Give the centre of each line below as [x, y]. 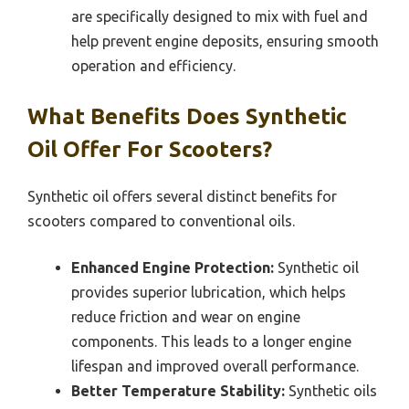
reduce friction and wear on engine [186, 316]
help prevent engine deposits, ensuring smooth [225, 41]
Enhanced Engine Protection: [173, 267]
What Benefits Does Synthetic [187, 116]
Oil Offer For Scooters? [150, 149]
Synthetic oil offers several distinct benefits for [182, 196]
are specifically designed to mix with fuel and [220, 16]
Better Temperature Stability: [178, 390]
